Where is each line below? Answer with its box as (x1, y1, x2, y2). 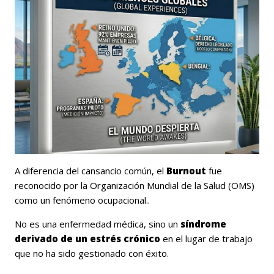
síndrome (180, 217, 226, 230)
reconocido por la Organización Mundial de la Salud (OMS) (15, 179, 254, 191)
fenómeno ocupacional (53, 193, 146, 206)
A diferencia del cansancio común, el (15, 164, 166, 177)
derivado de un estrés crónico (15, 232, 163, 245)
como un (15, 193, 53, 206)
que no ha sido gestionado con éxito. (15, 246, 169, 259)
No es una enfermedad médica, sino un (15, 217, 180, 230)
